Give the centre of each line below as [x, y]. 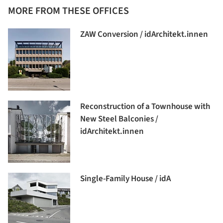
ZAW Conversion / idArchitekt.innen [144, 35]
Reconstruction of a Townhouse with [145, 107]
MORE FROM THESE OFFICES [68, 11]
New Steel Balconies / [119, 119]
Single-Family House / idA [125, 179]
